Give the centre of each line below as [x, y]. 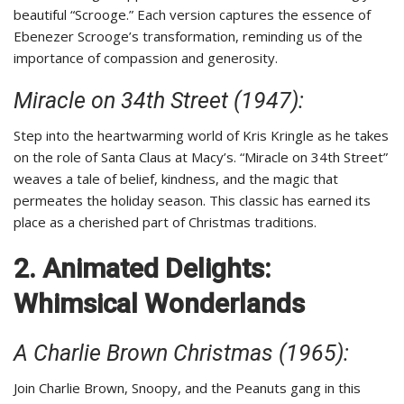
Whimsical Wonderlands [159, 304]
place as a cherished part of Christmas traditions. [165, 222]
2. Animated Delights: [142, 269]
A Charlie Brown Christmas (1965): [181, 353]
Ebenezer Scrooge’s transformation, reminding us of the [188, 37]
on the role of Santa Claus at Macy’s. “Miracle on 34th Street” [201, 157]
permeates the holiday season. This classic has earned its [192, 201]
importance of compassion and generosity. [146, 58]
